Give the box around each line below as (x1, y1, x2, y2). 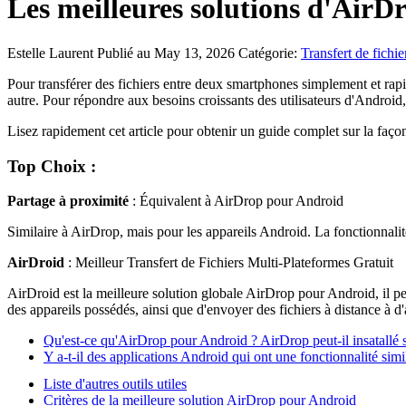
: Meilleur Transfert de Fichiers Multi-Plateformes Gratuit (68, 255, 393, 271)
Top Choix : (7, 156, 96, 176)
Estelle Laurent (7, 44, 97, 61)
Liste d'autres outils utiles (43, 376, 187, 392)
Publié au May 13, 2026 (97, 44, 238, 61)
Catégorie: (238, 44, 301, 61)
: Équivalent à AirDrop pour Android (129, 193, 343, 209)
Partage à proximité (7, 193, 129, 209)
